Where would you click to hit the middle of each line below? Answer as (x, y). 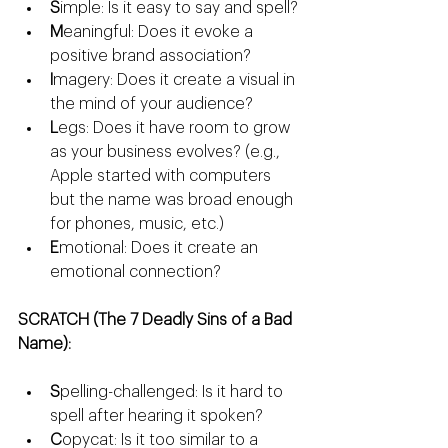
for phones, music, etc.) (137, 224)
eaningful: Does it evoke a (160, 32)
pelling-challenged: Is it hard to (173, 392)
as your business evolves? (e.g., (167, 152)
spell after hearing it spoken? (156, 416)
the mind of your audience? (151, 104)
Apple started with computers (162, 176)
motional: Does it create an (160, 248)
